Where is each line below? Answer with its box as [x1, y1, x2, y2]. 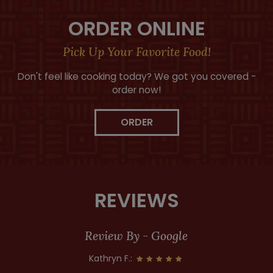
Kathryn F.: [89, 252, 135, 264]
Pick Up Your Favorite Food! [62, 43, 211, 59]
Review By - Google [85, 227, 188, 243]
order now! [112, 83, 161, 96]
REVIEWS [94, 186, 179, 214]
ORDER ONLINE [68, 14, 205, 42]
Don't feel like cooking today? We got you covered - [17, 69, 256, 83]
